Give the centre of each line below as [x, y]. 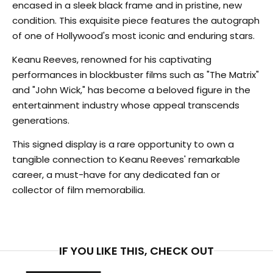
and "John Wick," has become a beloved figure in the [131, 90]
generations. [41, 120]
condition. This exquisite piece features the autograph [136, 20]
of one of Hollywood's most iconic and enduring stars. [133, 36]
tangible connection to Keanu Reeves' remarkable [126, 159]
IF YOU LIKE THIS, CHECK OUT [136, 251]
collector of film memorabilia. [79, 190]
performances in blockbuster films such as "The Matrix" [136, 75]
